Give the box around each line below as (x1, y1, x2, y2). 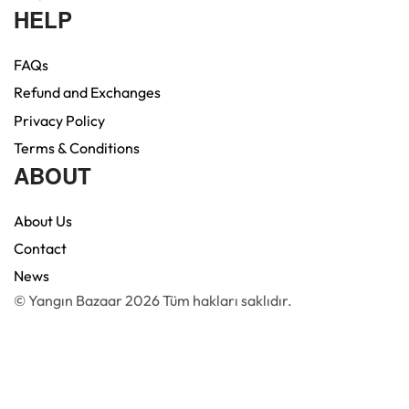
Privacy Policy (14, 110, 105, 130)
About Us (14, 211, 72, 230)
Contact (14, 238, 67, 257)
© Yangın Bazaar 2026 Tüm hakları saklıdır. (14, 291, 292, 310)
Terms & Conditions (14, 138, 140, 157)
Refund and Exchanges (14, 83, 161, 102)
